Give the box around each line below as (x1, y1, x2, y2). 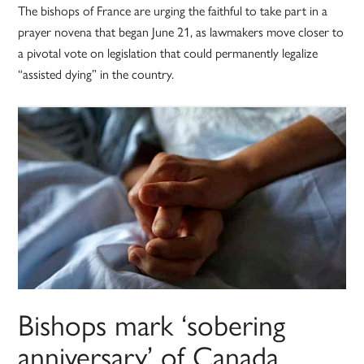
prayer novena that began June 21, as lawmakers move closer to (18, 22, 344, 41)
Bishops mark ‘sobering (18, 302, 286, 345)
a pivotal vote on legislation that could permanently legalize (18, 43, 318, 63)
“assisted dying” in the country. (18, 64, 175, 84)
